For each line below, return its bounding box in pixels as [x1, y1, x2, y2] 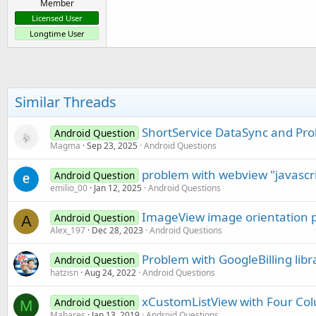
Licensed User [31, 13, 83, 23]
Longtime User [29, 28, 85, 39]
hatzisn [50, 267, 78, 279]
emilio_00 [50, 182, 87, 194]
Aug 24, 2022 [85, 267, 136, 279]
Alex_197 [50, 224, 85, 236]
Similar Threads [15, 92, 116, 111]
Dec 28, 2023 [92, 224, 143, 236]
